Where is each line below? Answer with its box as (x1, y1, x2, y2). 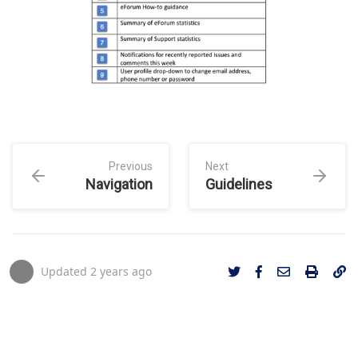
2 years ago (90, 264, 152, 280)
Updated (41, 264, 90, 280)
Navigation (86, 176, 153, 193)
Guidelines (205, 176, 272, 193)
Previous (109, 160, 153, 173)
